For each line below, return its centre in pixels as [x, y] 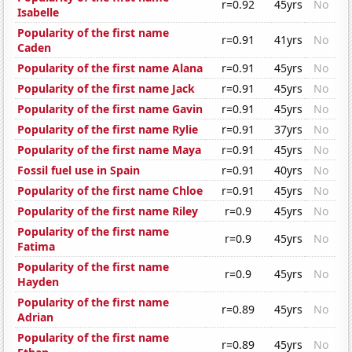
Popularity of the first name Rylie [108, 130]
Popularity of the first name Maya [110, 150]
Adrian [36, 317]
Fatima [37, 247]
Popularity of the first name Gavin [110, 109]
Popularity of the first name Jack [106, 89]
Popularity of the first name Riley [108, 211]
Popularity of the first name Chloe [110, 191]
